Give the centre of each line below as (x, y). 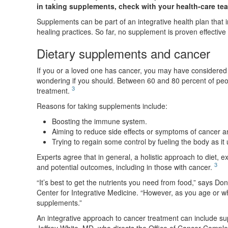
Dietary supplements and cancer (123, 53)
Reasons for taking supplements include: (102, 106)
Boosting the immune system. (99, 121)
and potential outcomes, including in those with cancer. (125, 167)
